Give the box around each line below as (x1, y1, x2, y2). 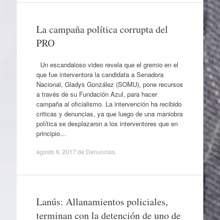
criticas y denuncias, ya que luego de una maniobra (36, 109, 183, 118)
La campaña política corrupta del (36, 23, 168, 36)
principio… (36, 128, 66, 138)
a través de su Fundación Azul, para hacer (36, 89, 157, 99)
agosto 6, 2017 (36, 147, 76, 156)
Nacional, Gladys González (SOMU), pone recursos (36, 79, 183, 89)
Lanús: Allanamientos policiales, (36, 195, 168, 208)
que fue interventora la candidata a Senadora (36, 69, 164, 79)
